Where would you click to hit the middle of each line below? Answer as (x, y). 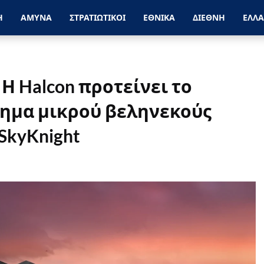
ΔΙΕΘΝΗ (209, 17)
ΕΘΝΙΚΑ (159, 17)
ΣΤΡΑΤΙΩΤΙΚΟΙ (98, 17)
